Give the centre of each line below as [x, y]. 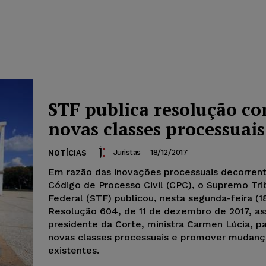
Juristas [127, 152]
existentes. [74, 251]
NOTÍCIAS [67, 153]
